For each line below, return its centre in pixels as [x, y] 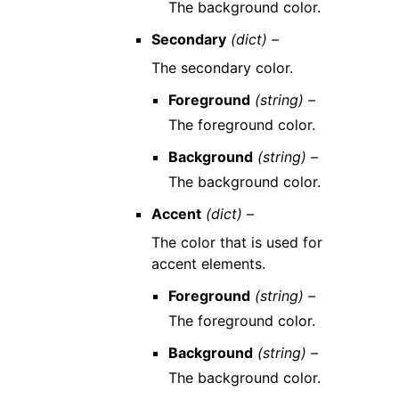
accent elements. [208, 264]
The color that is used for [236, 242]
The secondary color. [222, 68]
